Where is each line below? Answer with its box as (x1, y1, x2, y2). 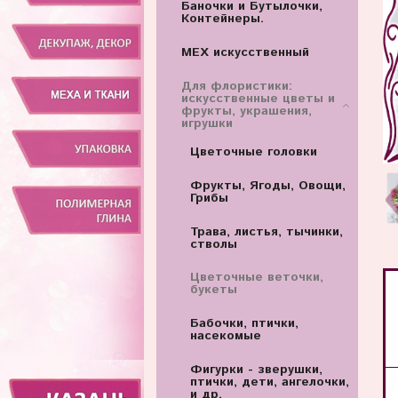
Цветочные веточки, (189, 268, 323, 287)
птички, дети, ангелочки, (189, 372, 349, 391)
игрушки (180, 114, 233, 132)
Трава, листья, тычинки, (189, 222, 343, 241)
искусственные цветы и (180, 89, 335, 107)
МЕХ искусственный (180, 44, 309, 62)
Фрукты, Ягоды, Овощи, (189, 176, 346, 195)
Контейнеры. (180, 10, 264, 28)
